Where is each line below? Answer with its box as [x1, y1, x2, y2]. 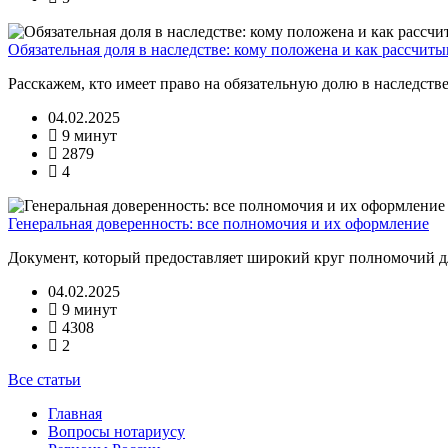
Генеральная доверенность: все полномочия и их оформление [8, 214, 429, 232]
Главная [48, 404, 102, 422]
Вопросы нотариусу [48, 422, 185, 440]
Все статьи [8, 370, 81, 388]
